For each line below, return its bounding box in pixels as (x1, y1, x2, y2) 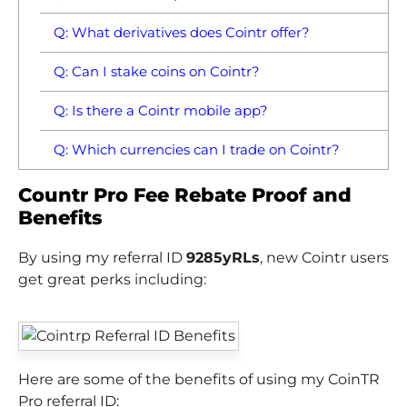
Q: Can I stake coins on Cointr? (53, 62, 260, 80)
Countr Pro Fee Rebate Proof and (18, 183, 352, 206)
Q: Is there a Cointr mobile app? (53, 101, 268, 119)
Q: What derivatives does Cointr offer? (53, 23, 310, 41)
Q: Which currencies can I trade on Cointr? (53, 140, 340, 158)
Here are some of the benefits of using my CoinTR (18, 370, 380, 388)
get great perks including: (18, 270, 206, 288)
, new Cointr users (260, 248, 389, 266)
